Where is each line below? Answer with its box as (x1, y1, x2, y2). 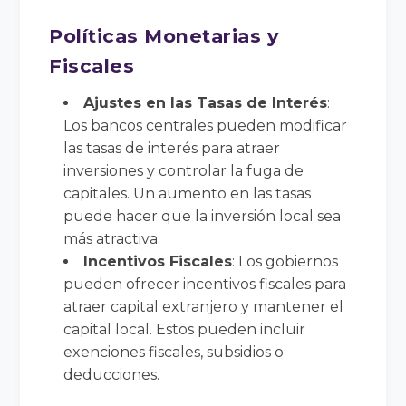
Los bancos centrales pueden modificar (63, 116, 348, 134)
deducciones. (63, 365, 160, 383)
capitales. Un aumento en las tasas (63, 184, 312, 202)
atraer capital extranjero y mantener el (63, 297, 344, 315)
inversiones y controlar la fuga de (63, 161, 304, 179)
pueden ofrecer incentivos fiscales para (63, 275, 347, 293)
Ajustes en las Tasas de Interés (83, 93, 328, 111)
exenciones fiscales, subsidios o (63, 343, 285, 361)
